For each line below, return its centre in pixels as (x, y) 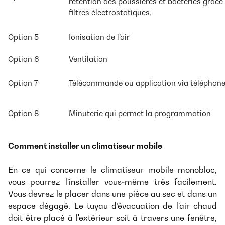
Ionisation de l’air (99, 36)
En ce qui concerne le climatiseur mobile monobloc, (113, 170)
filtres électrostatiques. (110, 12)
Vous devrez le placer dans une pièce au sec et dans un (113, 194)
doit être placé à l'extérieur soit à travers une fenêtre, (113, 218)
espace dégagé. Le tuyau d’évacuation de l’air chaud (113, 206)
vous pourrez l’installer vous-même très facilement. (113, 182)
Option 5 (23, 36)
